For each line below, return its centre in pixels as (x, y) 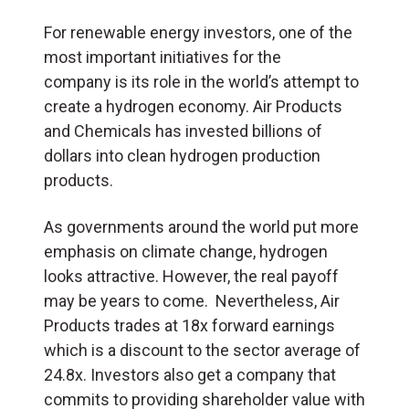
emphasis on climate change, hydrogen (186, 252)
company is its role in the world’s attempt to (201, 82)
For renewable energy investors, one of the (198, 33)
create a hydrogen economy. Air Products (193, 107)
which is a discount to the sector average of (202, 351)
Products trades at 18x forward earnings (189, 326)
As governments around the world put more (201, 227)
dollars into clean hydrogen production (182, 156)
